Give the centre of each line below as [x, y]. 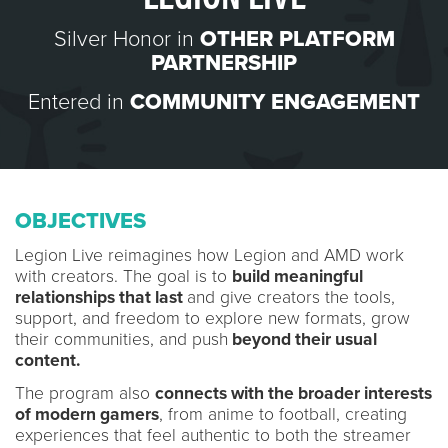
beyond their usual [302, 339]
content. [47, 360]
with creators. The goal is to [123, 276]
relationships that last [101, 297]
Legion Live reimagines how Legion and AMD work [209, 255]
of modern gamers [87, 414]
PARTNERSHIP [224, 62]
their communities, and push [121, 339]
